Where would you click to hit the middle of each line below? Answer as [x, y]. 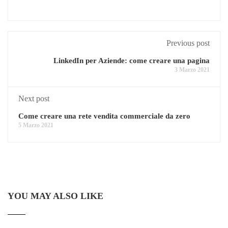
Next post [34, 98]
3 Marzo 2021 [192, 69]
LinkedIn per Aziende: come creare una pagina [132, 60]
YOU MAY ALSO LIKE [55, 196]
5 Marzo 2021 [36, 125]
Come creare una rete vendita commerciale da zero [104, 116]
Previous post [188, 43]
